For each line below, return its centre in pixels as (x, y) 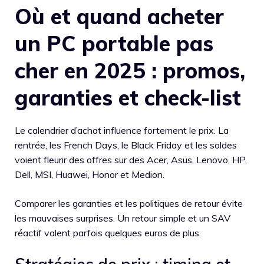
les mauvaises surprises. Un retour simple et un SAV (123, 218)
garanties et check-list (128, 97)
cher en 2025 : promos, (130, 70)
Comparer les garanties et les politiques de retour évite (129, 203)
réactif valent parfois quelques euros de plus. (108, 232)
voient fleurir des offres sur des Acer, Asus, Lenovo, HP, (131, 159)
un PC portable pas (114, 43)
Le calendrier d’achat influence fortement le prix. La (122, 130)
